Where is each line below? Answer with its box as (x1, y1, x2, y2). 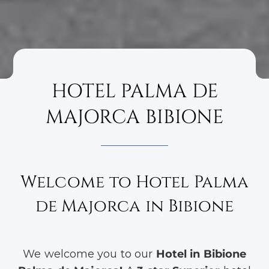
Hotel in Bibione (156, 247, 246, 261)
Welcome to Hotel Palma (20, 171, 249, 193)
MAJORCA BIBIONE (46, 104, 223, 131)
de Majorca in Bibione (35, 195, 234, 217)
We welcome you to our (23, 247, 156, 261)
